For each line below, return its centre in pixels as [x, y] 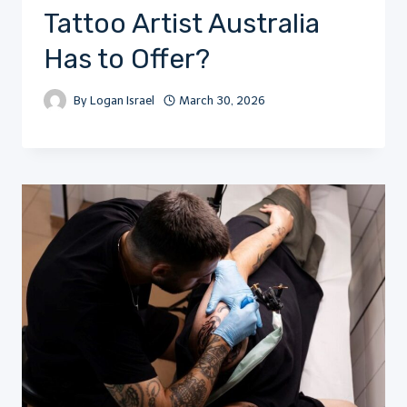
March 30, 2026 [223, 100]
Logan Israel [123, 100]
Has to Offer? [127, 60]
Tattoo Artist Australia [182, 24]
